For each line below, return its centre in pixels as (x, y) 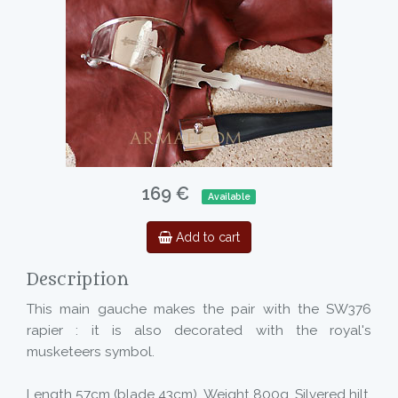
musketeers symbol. (91, 352)
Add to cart (206, 237)
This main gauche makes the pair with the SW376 (199, 309)
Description (78, 280)
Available (229, 196)
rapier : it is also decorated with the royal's (199, 330)
